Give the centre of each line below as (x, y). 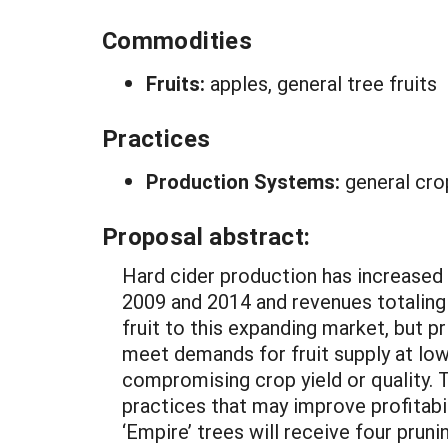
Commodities (177, 40)
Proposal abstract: (206, 236)
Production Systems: (245, 181)
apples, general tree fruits (323, 83)
